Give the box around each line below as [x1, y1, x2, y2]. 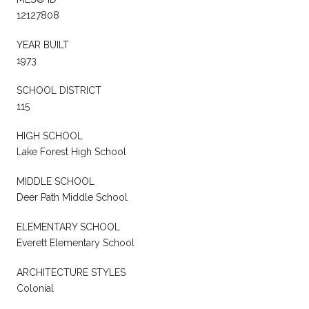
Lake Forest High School [17, 146, 126, 157]
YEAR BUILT [17, 39, 69, 50]
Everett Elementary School [17, 237, 134, 248]
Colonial [17, 282, 54, 294]
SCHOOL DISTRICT [17, 84, 101, 96]
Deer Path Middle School [17, 191, 128, 203]
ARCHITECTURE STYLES [17, 266, 126, 278]
